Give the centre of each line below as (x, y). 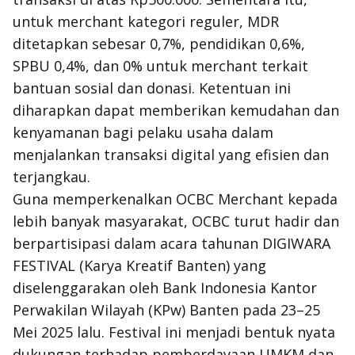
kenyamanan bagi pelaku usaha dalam (143, 132)
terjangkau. (52, 177)
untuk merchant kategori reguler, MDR (146, 21)
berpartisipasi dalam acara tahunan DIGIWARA (172, 243)
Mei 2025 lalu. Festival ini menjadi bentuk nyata (174, 332)
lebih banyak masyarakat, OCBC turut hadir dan (176, 221)
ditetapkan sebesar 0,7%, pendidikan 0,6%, (159, 44)
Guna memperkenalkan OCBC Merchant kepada (175, 199)
